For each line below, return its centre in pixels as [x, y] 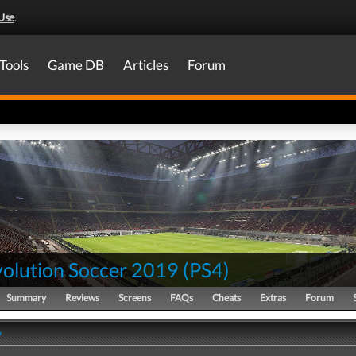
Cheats [226, 298]
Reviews [82, 298]
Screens [135, 298]
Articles [146, 65]
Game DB [76, 65]
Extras [273, 298]
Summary [26, 298]
